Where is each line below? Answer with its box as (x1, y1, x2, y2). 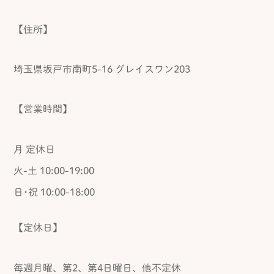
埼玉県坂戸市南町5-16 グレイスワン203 (13, 64, 190, 74)
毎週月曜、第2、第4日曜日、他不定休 (13, 262, 181, 273)
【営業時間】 (13, 103, 72, 114)
